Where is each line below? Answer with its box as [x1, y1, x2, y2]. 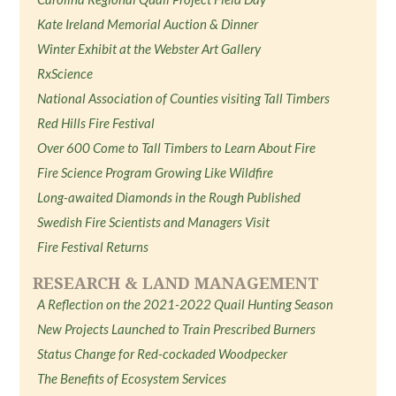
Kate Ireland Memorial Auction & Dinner [37, 16, 259, 32]
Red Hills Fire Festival [37, 115, 156, 131]
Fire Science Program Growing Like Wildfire [37, 164, 274, 180]
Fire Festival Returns [37, 239, 149, 255]
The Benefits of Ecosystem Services [37, 370, 227, 386]
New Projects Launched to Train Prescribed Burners [37, 321, 316, 337]
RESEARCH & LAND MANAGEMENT [33, 272, 320, 293]
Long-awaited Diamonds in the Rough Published [37, 189, 301, 205]
